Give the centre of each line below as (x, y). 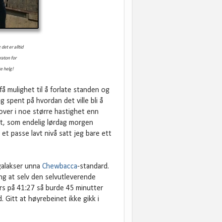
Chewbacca (60, 167)
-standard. (93, 167)
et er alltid (14, 48)
